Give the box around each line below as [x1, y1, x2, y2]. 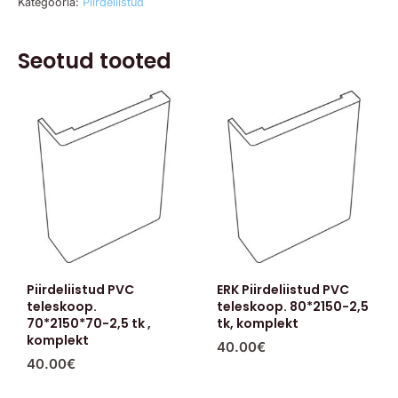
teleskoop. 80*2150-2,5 [217, 297, 369, 315]
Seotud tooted [18, 45, 171, 76]
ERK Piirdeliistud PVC [217, 280, 349, 298]
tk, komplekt [217, 314, 298, 332]
